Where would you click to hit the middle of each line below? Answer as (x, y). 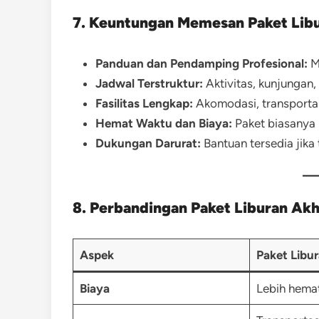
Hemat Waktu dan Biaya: (164, 123)
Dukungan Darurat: (148, 143)
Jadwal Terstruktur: (149, 83)
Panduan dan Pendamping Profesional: (202, 63)
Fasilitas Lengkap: (144, 103)
